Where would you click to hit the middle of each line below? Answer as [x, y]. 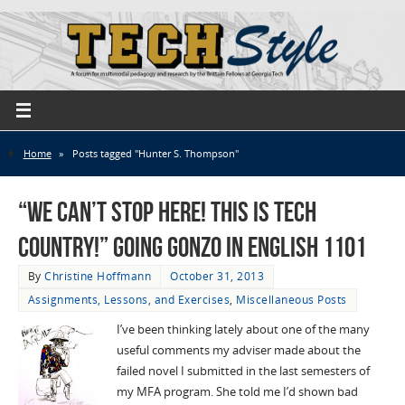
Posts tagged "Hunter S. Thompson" [155, 153]
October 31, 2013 [217, 276]
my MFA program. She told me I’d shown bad [237, 391]
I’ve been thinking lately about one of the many [243, 329]
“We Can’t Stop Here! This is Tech [167, 212]
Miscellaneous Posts [292, 299]
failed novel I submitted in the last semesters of [243, 371]
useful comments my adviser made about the [238, 350]
